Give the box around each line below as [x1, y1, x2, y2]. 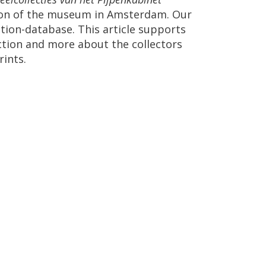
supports [138, 22, 186, 36]
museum [47, 7, 91, 21]
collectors [132, 37, 182, 51]
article [103, 22, 135, 36]
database [25, 22, 72, 36]
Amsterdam [107, 7, 167, 21]
